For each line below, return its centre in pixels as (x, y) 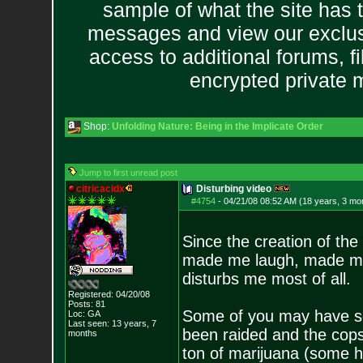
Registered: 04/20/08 (109, 294)
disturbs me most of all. (266, 279)
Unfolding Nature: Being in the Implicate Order (217, 126)
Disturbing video (233, 189)
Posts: (80, 304)
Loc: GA (84, 314)
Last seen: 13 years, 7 (112, 323)
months (82, 333)
